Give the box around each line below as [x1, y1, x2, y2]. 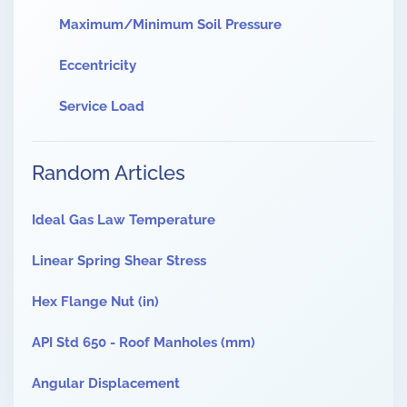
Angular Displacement [32, 375, 180, 392]
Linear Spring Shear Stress [32, 253, 206, 269]
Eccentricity [59, 57, 136, 74]
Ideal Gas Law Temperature [32, 212, 215, 228]
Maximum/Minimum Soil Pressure [59, 16, 282, 33]
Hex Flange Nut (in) [32, 293, 159, 310]
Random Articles [32, 161, 185, 184]
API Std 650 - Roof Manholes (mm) [32, 334, 255, 351]
